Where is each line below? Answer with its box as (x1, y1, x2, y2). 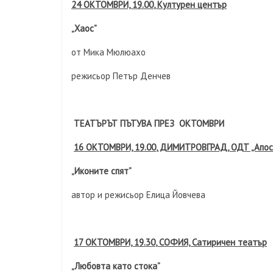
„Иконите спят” (71, 165, 132, 177)
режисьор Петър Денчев (71, 70, 171, 82)
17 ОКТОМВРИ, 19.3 (74, 236, 151, 248)
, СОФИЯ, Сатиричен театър (155, 236, 267, 248)
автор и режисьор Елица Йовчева (71, 189, 205, 200)
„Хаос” (71, 23, 97, 34)
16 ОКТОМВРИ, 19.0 (74, 141, 151, 153)
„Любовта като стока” (71, 260, 160, 272)
